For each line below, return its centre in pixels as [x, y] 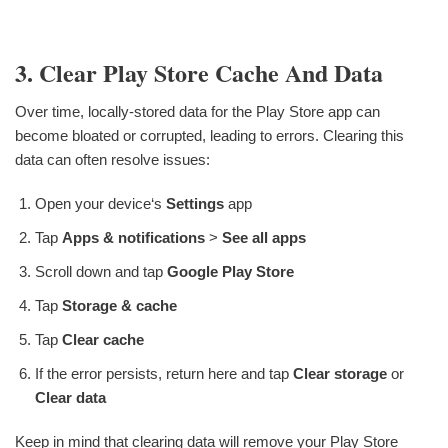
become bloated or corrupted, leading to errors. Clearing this [209, 135]
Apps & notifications [133, 237]
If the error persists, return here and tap [164, 373]
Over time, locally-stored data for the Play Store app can [197, 111]
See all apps [264, 237]
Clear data [70, 397]
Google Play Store [230, 271]
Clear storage [340, 373]
